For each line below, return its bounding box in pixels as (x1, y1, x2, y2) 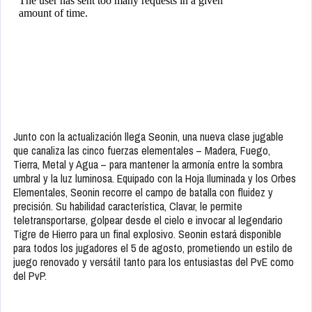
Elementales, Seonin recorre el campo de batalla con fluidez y (13, 185, 273, 201)
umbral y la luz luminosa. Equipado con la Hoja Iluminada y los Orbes (13, 171, 296, 187)
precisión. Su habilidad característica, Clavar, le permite (13, 198, 242, 214)
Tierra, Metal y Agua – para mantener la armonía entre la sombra (13, 157, 283, 173)
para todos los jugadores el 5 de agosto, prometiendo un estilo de (13, 240, 292, 256)
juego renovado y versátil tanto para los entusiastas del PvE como (13, 254, 294, 270)
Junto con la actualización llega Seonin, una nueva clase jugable (13, 129, 283, 145)
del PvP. (13, 268, 47, 284)
